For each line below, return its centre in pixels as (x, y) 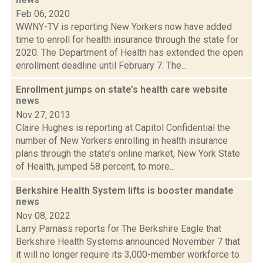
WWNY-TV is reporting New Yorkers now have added (124, 27)
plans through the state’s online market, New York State (128, 154)
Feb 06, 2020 (43, 14)
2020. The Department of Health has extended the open (129, 53)
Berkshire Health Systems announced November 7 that (128, 242)
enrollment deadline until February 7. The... (101, 65)
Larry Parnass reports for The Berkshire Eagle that (119, 229)
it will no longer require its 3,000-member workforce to (128, 254)
